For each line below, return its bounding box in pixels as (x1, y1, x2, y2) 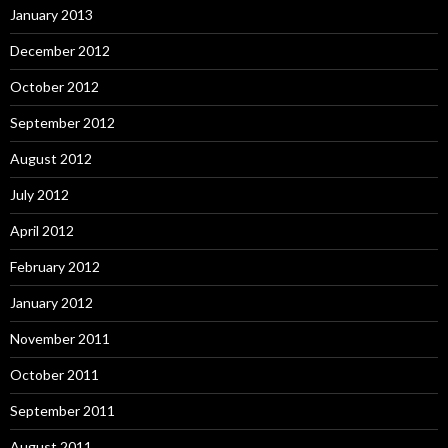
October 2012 (10, 78, 99, 95)
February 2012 (10, 258, 100, 275)
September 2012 (10, 114, 115, 131)
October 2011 (10, 366, 99, 383)
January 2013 (10, 6, 93, 23)
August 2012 (10, 150, 92, 167)
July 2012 (10, 186, 69, 203)
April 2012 (10, 222, 74, 239)
